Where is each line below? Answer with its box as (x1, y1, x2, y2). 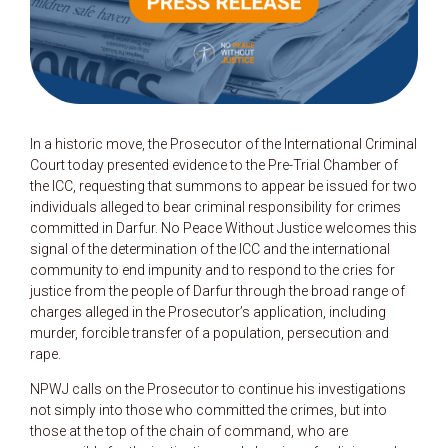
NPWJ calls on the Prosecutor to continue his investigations (30, 380, 406, 397)
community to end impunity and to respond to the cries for (30, 261, 395, 278)
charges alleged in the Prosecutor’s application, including (30, 303, 386, 320)
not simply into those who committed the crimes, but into (30, 401, 387, 418)
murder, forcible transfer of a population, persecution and (30, 324, 389, 341)
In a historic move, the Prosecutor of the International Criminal (30, 135, 417, 152)
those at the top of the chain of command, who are (30, 422, 348, 439)
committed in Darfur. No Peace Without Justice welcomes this (30, 219, 417, 236)
